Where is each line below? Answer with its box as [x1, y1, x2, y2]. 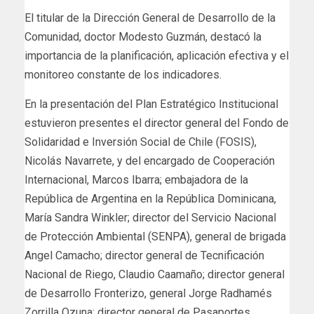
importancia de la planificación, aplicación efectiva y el [25, 48, 289, 62]
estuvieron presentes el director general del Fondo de [25, 116, 289, 130]
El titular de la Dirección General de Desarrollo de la [25, 11, 275, 25]
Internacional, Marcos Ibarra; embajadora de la [25, 172, 248, 186]
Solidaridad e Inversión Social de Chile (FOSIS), [25, 135, 257, 149]
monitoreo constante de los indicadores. [25, 67, 221, 81]
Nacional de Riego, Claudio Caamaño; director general [25, 267, 285, 281]
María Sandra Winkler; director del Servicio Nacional [25, 210, 276, 224]
